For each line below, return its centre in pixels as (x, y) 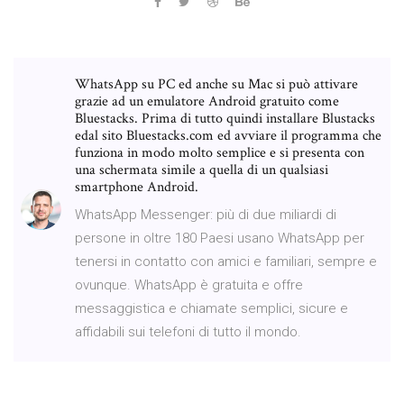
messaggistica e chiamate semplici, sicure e (211, 308)
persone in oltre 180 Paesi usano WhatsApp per (220, 238)
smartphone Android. (137, 187)
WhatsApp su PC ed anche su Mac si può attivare (216, 84)
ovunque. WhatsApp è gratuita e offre (189, 285)
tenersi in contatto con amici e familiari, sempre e (226, 261)
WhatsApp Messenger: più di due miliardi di (206, 214)
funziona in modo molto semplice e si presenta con (220, 152)
